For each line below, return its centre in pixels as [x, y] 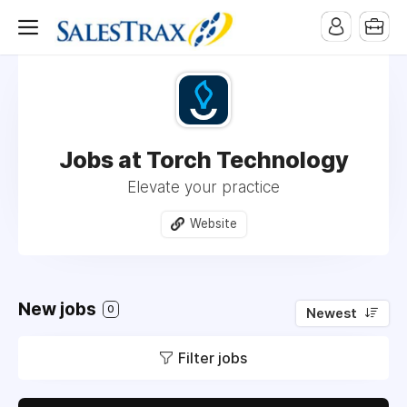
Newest [332, 313]
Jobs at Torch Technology [203, 160]
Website [213, 223]
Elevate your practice [203, 187]
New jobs [59, 309]
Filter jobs [213, 357]
